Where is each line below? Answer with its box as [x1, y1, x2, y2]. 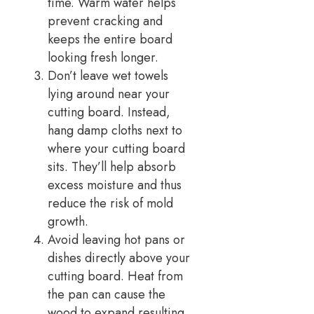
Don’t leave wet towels [48, 66, 168, 85]
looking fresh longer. [48, 48, 158, 67]
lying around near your [48, 84, 170, 103]
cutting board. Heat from [48, 266, 183, 285]
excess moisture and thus [48, 175, 182, 194]
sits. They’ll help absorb [48, 157, 176, 176]
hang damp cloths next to [48, 121, 182, 139]
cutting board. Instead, [48, 102, 170, 121]
